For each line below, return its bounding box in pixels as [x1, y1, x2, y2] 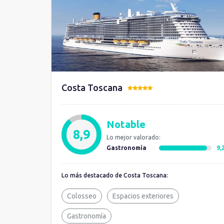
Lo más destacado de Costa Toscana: [61, 172, 168, 178]
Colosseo [67, 192, 96, 200]
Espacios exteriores [112, 192, 173, 200]
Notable [106, 118, 145, 130]
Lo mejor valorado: [106, 134, 160, 140]
